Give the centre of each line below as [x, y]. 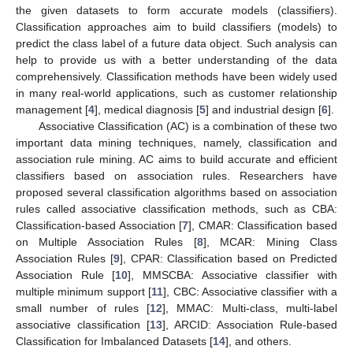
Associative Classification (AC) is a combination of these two [188, 126]
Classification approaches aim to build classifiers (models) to [176, 26]
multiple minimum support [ [84, 291]
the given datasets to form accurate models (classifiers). [176, 10]
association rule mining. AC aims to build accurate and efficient [176, 159]
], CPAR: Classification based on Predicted [229, 258]
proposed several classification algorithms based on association [176, 192]
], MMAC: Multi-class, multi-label [250, 308]
